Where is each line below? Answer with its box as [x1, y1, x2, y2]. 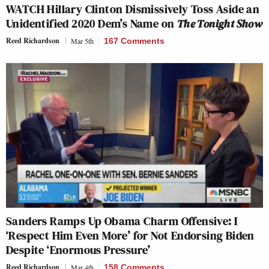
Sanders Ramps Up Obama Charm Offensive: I [6, 212, 238, 229]
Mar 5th [71, 36, 94, 46]
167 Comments [104, 36, 165, 46]
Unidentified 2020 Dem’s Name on [6, 15, 177, 32]
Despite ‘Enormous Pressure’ [6, 241, 151, 258]
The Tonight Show [177, 15, 263, 32]
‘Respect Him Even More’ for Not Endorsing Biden [6, 226, 255, 244]
